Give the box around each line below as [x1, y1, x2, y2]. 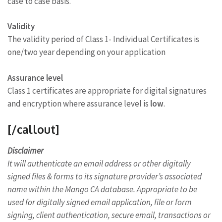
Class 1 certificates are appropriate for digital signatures [7, 85, 207, 96]
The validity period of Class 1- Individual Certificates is [7, 34, 199, 45]
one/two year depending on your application [7, 47, 166, 57]
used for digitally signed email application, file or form [7, 197, 192, 208]
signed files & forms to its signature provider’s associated [7, 171, 202, 182]
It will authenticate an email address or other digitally [7, 158, 191, 169]
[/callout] [7, 122, 59, 136]
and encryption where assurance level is [7, 98, 150, 109]
